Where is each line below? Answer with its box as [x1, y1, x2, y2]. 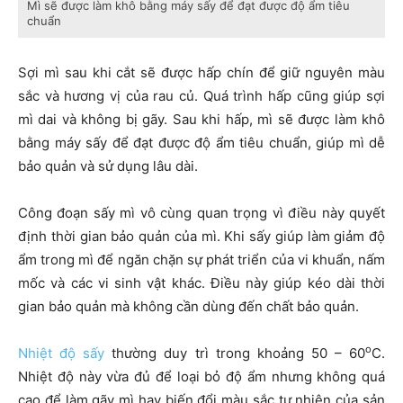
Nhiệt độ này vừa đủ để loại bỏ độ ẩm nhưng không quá [18, 368, 385, 386]
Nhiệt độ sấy [18, 345, 105, 363]
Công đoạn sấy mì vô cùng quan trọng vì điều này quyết [18, 204, 385, 222]
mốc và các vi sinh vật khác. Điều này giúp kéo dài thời [18, 274, 385, 292]
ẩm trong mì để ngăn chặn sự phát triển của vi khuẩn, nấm [18, 251, 385, 269]
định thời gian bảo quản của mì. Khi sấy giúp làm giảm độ [18, 228, 385, 246]
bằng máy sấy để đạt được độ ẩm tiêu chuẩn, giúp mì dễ [18, 134, 385, 152]
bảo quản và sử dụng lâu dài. [18, 157, 198, 175]
